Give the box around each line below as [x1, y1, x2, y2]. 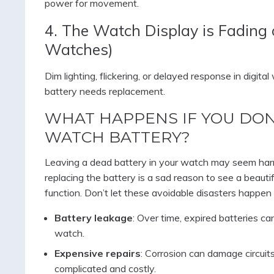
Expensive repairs [54, 247, 141, 260]
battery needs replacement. [44, 85, 165, 98]
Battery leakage [54, 212, 133, 224]
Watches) [44, 40, 113, 59]
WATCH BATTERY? [44, 128, 190, 147]
